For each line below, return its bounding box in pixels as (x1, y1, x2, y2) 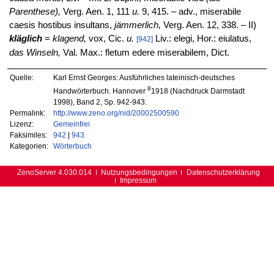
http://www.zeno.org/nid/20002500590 (53, 108, 179, 117)
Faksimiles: (10, 130, 48, 139)
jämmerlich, (114, 20, 161, 31)
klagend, (52, 34, 86, 44)
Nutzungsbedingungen (100, 168, 177, 176)
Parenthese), (9, 7, 61, 17)
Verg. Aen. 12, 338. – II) (160, 20, 256, 31)
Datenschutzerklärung (186, 168, 260, 176)
